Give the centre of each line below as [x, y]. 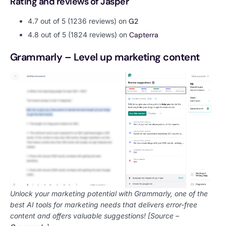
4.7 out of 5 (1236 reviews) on [78, 21]
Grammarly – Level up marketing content [105, 57]
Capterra [144, 35]
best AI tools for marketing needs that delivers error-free [104, 204]
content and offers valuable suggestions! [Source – [95, 215]
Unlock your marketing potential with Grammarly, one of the [109, 193]
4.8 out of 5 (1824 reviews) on [78, 34]
